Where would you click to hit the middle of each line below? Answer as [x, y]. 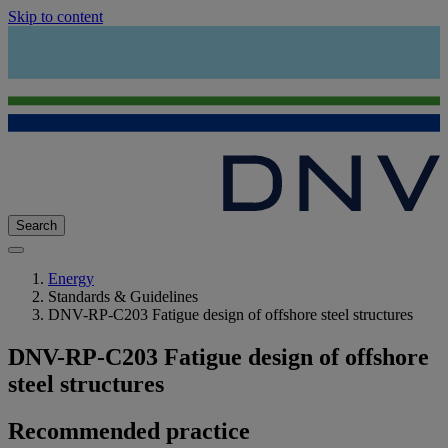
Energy [71, 279]
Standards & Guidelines [123, 297]
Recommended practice [129, 430]
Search [36, 226]
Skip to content [55, 16]
